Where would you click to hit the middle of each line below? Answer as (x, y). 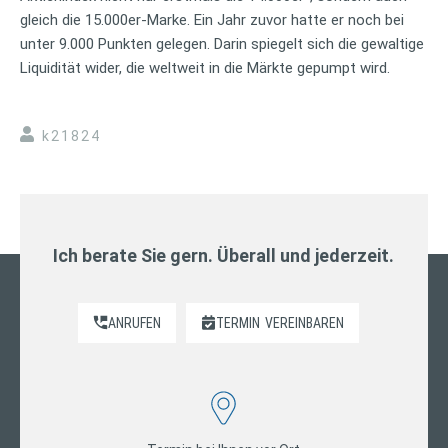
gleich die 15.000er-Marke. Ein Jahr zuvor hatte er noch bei (212, 19)
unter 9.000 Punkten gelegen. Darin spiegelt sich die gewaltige (222, 43)
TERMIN (238, 322)
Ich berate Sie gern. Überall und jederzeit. (224, 255)
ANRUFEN (135, 322)
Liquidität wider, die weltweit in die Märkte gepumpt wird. (205, 67)
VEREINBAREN (305, 322)
